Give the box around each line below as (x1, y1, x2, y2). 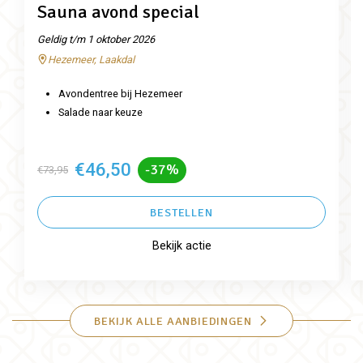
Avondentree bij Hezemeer (58, 88, 182, 100)
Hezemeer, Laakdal (47, 53, 135, 66)
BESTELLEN (150, 204, 213, 220)
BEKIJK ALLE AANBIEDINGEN (94, 313, 252, 328)
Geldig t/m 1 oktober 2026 (37, 32, 155, 45)
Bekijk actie (152, 238, 211, 253)
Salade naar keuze (58, 105, 145, 118)
